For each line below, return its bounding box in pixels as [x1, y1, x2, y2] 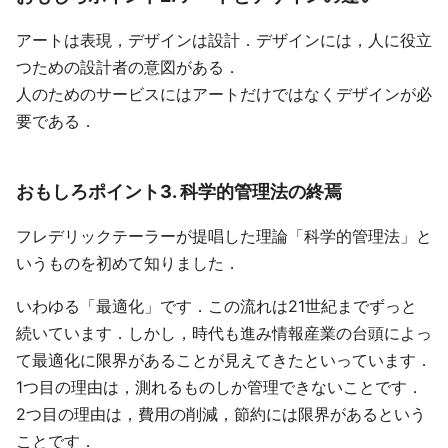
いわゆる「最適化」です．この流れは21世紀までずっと [16, 296, 417, 316]
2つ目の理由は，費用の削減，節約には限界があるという [16, 404, 426, 424]
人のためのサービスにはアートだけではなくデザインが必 [16, 84, 432, 104]
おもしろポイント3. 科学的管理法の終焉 [16, 180, 342, 202]
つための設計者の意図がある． [16, 57, 240, 77]
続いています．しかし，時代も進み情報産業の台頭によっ [16, 323, 432, 343]
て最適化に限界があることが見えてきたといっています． [16, 350, 432, 370]
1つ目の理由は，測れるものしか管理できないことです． [16, 377, 423, 397]
